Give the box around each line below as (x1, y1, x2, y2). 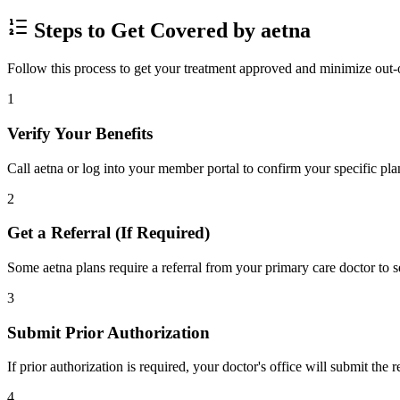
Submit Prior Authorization (7, 322, 210, 342)
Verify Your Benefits (7, 123, 153, 143)
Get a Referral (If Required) (7, 223, 210, 243)
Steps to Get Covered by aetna (29, 19, 311, 43)
